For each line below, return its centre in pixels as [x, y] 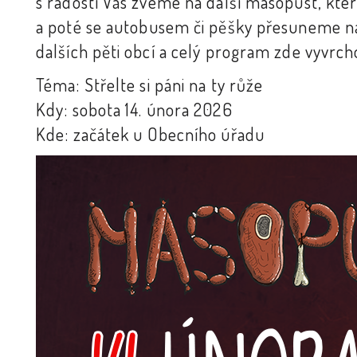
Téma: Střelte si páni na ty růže [150, 84]
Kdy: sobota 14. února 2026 [134, 109]
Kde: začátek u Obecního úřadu [150, 134]
